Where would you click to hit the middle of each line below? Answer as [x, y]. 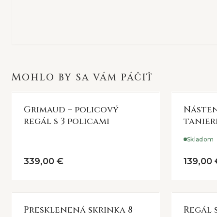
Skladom [201, 139]
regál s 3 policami [67, 121]
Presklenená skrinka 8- [80, 210]
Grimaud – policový [71, 109]
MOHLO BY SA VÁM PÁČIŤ [88, 77]
